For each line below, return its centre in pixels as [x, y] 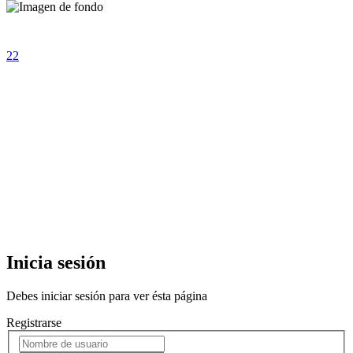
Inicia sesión [56, 262]
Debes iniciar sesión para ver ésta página [107, 295]
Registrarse [34, 322]
